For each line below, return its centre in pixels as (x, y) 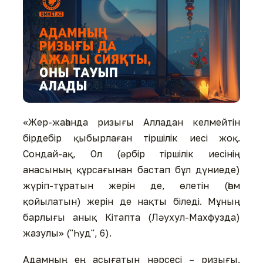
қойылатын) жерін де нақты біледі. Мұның (131, 202)
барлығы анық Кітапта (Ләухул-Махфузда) (131, 218)
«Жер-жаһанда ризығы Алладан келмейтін (131, 122)
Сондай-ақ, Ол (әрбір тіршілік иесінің (131, 154)
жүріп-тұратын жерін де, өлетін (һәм (131, 186)
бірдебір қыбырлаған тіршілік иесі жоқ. (131, 138)
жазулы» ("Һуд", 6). (67, 233)
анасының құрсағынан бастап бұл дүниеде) (131, 170)
